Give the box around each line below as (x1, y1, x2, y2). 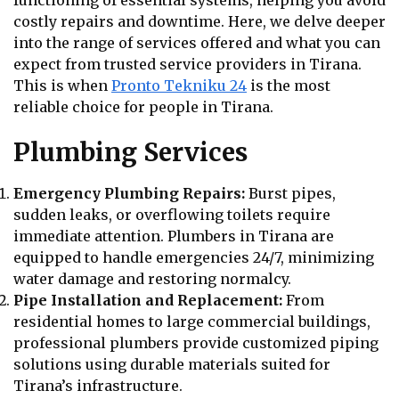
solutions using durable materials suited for (13, 354, 330, 373)
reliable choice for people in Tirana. (13, 98, 277, 117)
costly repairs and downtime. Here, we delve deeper (13, 12, 386, 31)
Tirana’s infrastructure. (13, 376, 183, 395)
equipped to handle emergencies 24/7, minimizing (13, 248, 374, 266)
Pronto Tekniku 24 (111, 77, 247, 95)
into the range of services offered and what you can (13, 34, 380, 53)
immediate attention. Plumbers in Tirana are (13, 226, 334, 245)
